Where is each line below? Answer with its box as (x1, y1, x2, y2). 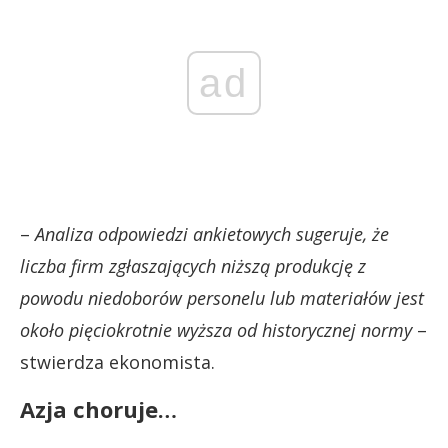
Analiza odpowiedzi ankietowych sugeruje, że (35, 221, 389, 246)
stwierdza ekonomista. (20, 349, 215, 374)
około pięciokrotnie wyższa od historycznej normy (20, 317, 412, 342)
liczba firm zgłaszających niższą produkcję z (20, 253, 366, 278)
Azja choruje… (20, 393, 177, 424)
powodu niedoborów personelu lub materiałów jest (20, 285, 424, 310)
